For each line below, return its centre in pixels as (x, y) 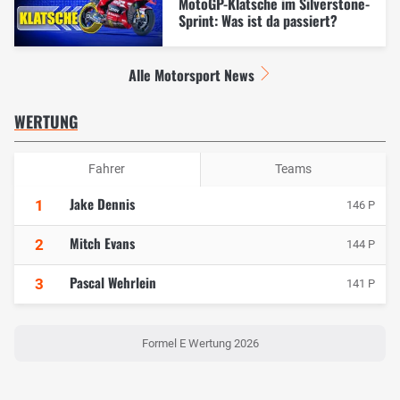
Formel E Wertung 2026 (200, 344)
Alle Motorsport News (192, 75)
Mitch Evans (102, 242)
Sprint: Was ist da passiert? (258, 20)
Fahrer (107, 169)
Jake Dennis (102, 203)
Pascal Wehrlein (113, 282)
